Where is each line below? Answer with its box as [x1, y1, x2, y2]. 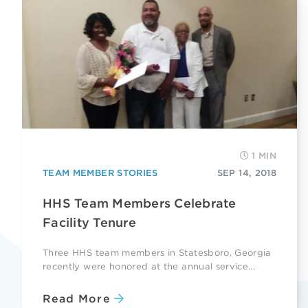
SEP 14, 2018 [217, 167, 276, 178]
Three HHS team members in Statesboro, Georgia [43, 247, 272, 258]
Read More [43, 292, 111, 306]
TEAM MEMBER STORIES [43, 167, 158, 178]
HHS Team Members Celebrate [43, 195, 236, 210]
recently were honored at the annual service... [43, 261, 256, 272]
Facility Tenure [43, 214, 136, 230]
